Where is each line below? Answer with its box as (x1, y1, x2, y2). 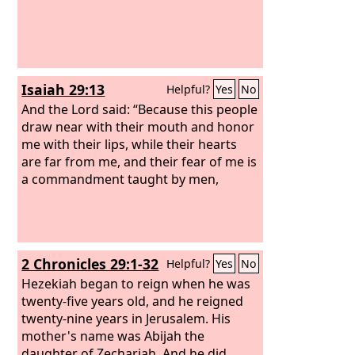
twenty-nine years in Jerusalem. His (21, 309, 231, 327)
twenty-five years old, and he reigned (21, 292, 244, 310)
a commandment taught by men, (21, 170, 219, 188)
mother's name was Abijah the (21, 326, 205, 345)
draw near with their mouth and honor (21, 117, 255, 136)
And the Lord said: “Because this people (21, 100, 258, 118)
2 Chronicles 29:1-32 (21, 254, 159, 273)
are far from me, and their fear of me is (21, 152, 258, 170)
